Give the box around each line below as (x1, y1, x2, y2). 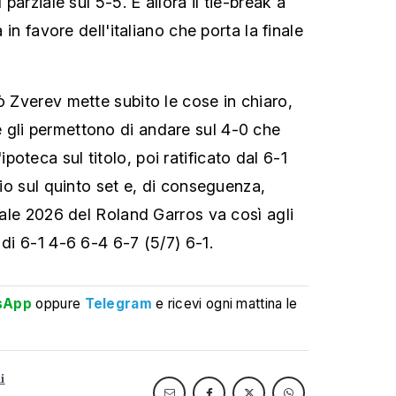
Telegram (84, 294, 152, 312)
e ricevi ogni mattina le (156, 294, 298, 312)
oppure (32, 294, 85, 312)
